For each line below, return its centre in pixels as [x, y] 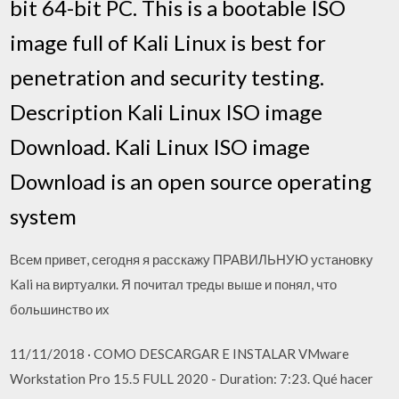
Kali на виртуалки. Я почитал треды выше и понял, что [174, 284]
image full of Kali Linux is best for [168, 42]
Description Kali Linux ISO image [167, 111]
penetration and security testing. [167, 77]
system [44, 216]
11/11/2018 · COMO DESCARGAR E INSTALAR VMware [180, 354]
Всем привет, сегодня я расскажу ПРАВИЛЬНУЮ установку [192, 259]
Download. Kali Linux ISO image [160, 146]
